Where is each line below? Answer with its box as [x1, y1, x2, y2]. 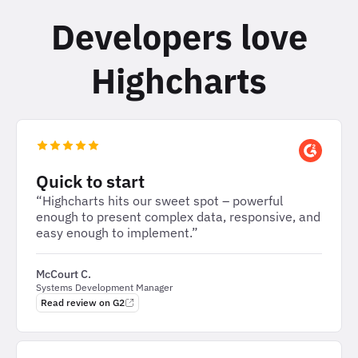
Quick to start [36, 169, 145, 193]
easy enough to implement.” [36, 224, 198, 241]
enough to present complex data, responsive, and [36, 208, 320, 225]
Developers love [50, 14, 308, 59]
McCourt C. [36, 266, 91, 281]
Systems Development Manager [36, 280, 173, 293]
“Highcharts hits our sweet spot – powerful [36, 192, 283, 209]
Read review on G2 [41, 296, 125, 309]
